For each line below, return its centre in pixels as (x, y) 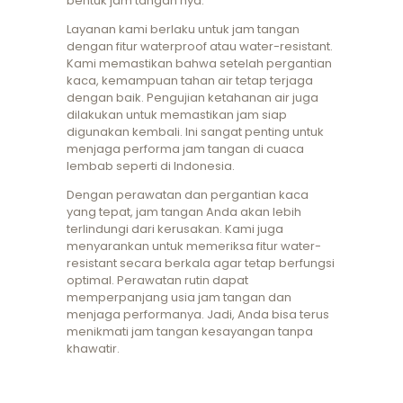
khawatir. (93, 349)
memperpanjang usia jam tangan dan (179, 298)
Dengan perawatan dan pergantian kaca (188, 195)
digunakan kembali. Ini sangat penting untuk (195, 132)
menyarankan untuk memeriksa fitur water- (194, 246)
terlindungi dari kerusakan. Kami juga (175, 229)
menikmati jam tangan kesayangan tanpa (190, 332)
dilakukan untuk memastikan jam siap (177, 115)
